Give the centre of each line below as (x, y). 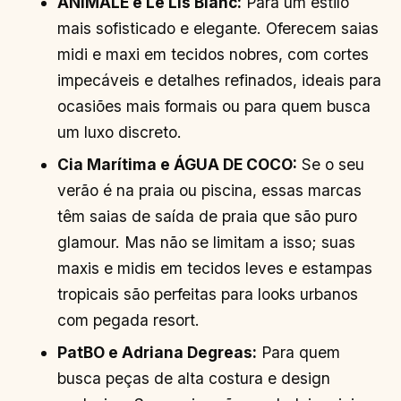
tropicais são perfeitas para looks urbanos (208, 294)
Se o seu (331, 164)
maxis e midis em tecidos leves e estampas (215, 268)
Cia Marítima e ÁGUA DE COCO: (178, 164)
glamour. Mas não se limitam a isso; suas (207, 242)
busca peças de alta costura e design (194, 378)
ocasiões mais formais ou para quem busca (214, 106)
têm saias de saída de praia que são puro (208, 216)
